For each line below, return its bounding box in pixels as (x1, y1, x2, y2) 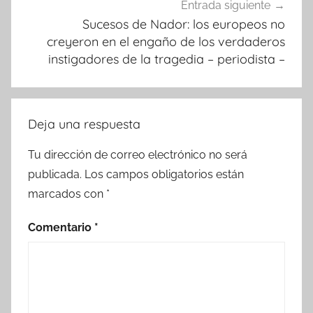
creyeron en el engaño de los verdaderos (47, 34, 285, 50)
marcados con (28, 187, 106, 201)
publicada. (28, 167, 82, 181)
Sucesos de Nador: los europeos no (82, 16, 285, 33)
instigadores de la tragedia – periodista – (48, 51, 285, 68)
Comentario (28, 220, 94, 234)
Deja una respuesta (28, 115, 140, 132)
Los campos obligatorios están (85, 167, 244, 181)
